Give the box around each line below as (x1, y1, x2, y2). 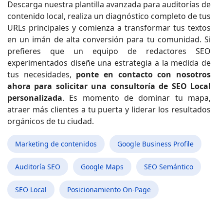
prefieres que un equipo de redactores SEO (7, 45, 211, 56)
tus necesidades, (7, 69, 76, 80)
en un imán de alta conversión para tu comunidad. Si (7, 34, 211, 45)
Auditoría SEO (15, 162, 60, 171)
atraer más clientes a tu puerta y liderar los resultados (7, 104, 211, 115)
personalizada (7, 92, 62, 103)
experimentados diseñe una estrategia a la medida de (7, 57, 211, 68)
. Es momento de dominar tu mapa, (62, 92, 211, 103)
